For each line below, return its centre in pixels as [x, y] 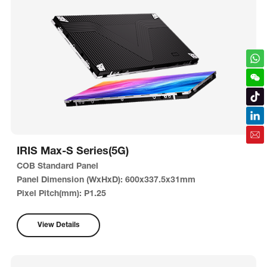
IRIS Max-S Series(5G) [72, 152]
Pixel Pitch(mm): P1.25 [61, 194]
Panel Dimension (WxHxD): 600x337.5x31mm [106, 181]
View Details [58, 225]
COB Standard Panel [58, 167]
